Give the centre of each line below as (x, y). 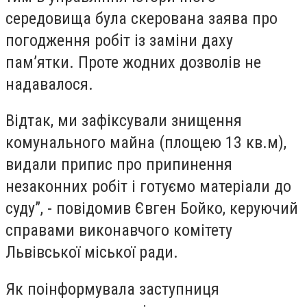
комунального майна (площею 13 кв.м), (146, 143)
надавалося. (49, 84)
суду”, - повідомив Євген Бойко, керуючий (152, 209)
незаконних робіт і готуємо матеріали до (148, 187)
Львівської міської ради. (92, 253)
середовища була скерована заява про (142, 18)
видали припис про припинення (119, 165)
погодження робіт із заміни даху (119, 40)
